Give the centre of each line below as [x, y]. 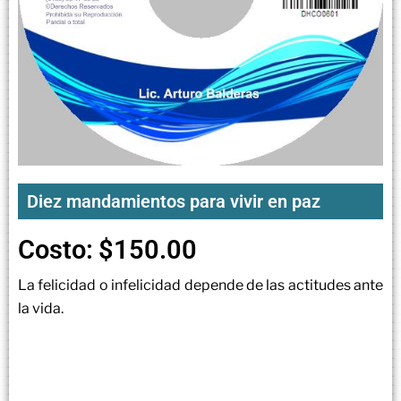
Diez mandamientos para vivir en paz [174, 201]
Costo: [55, 249]
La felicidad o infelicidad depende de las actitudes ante [200, 286]
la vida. [41, 309]
